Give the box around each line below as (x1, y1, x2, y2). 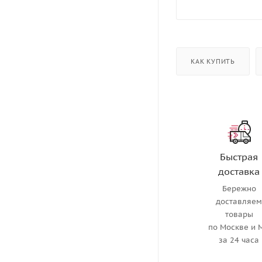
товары (225, 209, 253, 219)
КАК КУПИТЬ (191, 57, 235, 65)
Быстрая (220, 150, 258, 163)
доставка (218, 165, 260, 177)
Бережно (222, 183, 256, 194)
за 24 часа (219, 235, 260, 245)
